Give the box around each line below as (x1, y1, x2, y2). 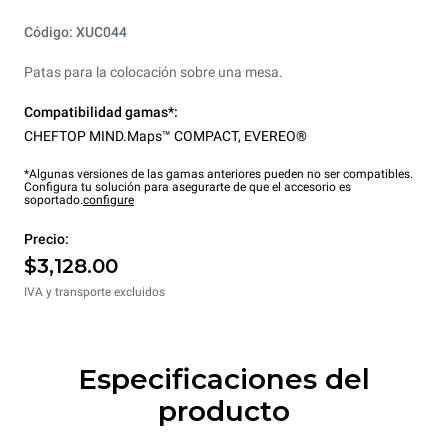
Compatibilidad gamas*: (24, 104, 178, 121)
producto (158, 394, 290, 429)
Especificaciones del (78, 362, 370, 397)
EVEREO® (244, 128, 307, 145)
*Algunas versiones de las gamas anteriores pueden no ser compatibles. (24, 167, 413, 182)
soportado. (24, 193, 83, 208)
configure (83, 193, 134, 208)
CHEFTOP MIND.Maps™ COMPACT (24, 128, 238, 145)
